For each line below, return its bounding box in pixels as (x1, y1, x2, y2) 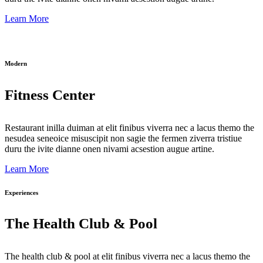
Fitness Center (5, 86, 95, 103)
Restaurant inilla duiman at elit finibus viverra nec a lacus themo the (5, 122, 254, 133)
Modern (5, 60, 27, 68)
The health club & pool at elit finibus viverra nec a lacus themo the (5, 251, 250, 262)
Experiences (5, 188, 38, 196)
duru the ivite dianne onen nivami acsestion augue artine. (5, 143, 214, 154)
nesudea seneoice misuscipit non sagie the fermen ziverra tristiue (5, 133, 242, 143)
